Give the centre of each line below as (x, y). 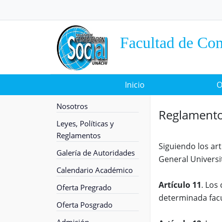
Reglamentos (79, 135)
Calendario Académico (95, 170)
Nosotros (72, 106)
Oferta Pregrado (84, 187)
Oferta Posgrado (84, 204)
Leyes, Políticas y (85, 123)
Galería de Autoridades (96, 152)
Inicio (135, 84)
